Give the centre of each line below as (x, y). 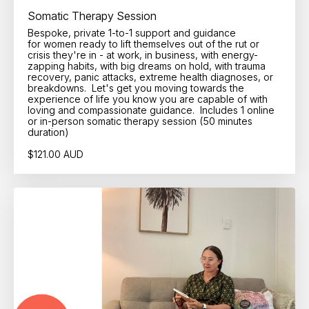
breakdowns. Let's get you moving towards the (136, 88)
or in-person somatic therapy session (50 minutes (140, 121)
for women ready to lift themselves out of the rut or (143, 43)
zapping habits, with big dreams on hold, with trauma (147, 66)
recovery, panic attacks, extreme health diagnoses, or (150, 77)
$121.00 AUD (56, 154)
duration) (48, 132)
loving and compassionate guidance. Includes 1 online (151, 110)
